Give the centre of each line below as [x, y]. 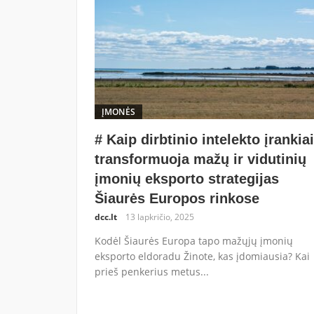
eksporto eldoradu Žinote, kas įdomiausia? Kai [202, 256]
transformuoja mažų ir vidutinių [200, 159]
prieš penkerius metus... [151, 271]
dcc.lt [105, 217]
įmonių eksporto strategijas [186, 178]
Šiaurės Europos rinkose [177, 198]
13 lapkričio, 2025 [159, 217]
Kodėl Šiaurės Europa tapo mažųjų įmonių [193, 240]
